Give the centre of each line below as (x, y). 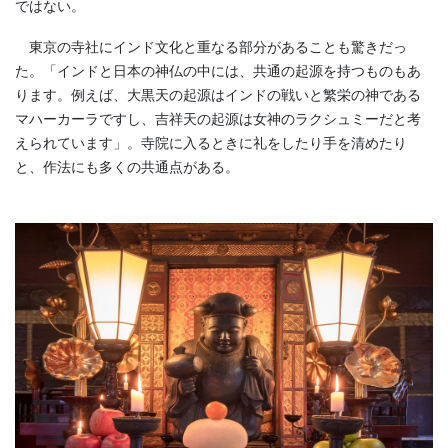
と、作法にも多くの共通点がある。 (127, 167)
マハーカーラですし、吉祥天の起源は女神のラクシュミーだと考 (218, 119)
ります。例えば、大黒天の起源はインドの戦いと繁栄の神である (218, 95)
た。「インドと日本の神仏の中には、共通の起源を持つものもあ (218, 71)
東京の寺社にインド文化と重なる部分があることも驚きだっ (211, 47)
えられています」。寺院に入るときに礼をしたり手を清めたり (211, 143)
